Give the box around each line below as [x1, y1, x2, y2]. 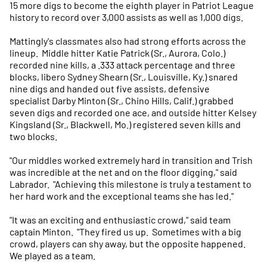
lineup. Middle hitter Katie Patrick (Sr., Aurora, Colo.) [10, 47, 225, 58]
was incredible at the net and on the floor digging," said [10, 166, 237, 178]
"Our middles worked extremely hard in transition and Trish [10, 154, 253, 166]
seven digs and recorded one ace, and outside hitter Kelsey [10, 107, 256, 118]
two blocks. [10, 131, 57, 142]
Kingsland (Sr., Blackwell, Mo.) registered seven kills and [10, 119, 241, 130]
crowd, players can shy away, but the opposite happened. [10, 238, 247, 249]
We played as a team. [10, 250, 95, 261]
